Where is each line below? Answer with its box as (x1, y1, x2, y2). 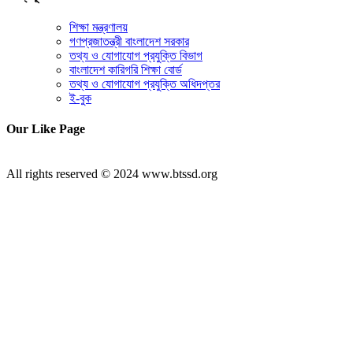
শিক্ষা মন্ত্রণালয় (69, 20, 128, 34)
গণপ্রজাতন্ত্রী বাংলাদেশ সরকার (69, 34, 189, 48)
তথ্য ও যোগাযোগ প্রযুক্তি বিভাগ (69, 48, 203, 62)
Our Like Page (6, 121, 85, 136)
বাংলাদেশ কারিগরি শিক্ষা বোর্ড (69, 62, 182, 76)
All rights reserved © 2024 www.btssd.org (6, 167, 217, 181)
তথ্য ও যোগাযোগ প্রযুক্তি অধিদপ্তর (69, 76, 220, 91)
